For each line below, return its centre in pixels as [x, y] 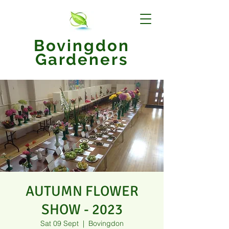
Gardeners [82, 59]
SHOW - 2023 [82, 210]
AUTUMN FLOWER [82, 191]
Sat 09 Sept [59, 223]
